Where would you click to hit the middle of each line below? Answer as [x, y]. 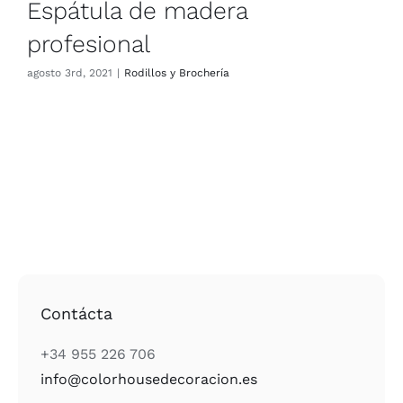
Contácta [77, 313]
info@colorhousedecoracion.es [149, 379]
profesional [89, 43]
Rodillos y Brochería [177, 72]
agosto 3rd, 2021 [70, 72]
